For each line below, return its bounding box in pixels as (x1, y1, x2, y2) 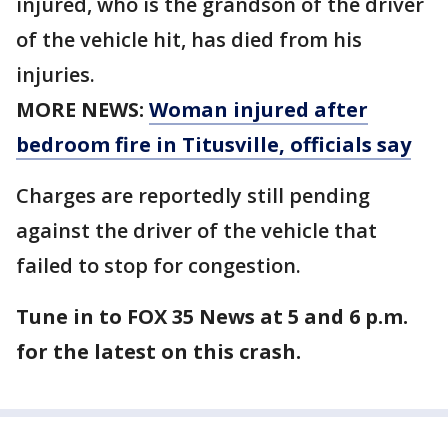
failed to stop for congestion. (16, 252, 301, 280)
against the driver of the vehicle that (16, 217, 377, 245)
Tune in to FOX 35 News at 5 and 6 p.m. (16, 303, 408, 331)
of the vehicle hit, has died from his (16, 26, 362, 54)
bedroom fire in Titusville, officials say (16, 131, 411, 159)
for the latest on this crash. (16, 338, 301, 366)
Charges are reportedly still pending (16, 182, 370, 210)
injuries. (16, 61, 95, 89)
